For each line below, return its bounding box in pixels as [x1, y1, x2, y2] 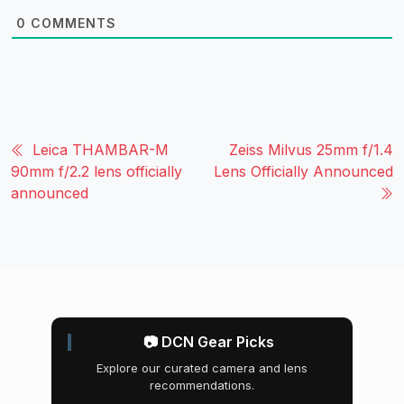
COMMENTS [26, 15, 116, 32]
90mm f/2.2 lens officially [11, 162, 182, 181]
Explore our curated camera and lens [96, 361, 308, 376]
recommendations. [150, 378, 254, 393]
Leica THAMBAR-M [32, 141, 169, 160]
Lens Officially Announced [214, 162, 393, 181]
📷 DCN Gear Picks [142, 333, 274, 352]
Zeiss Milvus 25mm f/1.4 [229, 141, 393, 160]
